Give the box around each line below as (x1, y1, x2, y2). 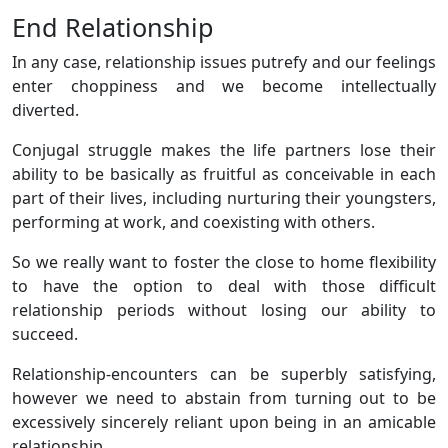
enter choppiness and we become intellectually (12, 74, 436, 97)
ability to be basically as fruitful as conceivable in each (12, 162, 436, 185)
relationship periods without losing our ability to (12, 298, 436, 321)
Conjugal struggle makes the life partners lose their (12, 138, 436, 161)
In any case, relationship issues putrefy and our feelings (12, 50, 436, 73)
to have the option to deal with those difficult (12, 274, 436, 297)
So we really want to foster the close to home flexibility (12, 250, 436, 273)
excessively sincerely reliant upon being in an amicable (12, 410, 436, 433)
